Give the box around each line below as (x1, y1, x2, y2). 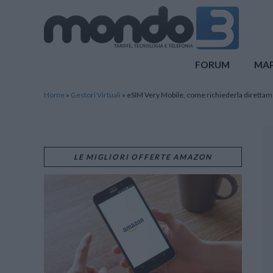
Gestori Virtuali (71, 90, 121, 99)
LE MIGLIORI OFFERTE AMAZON (73, 152, 213, 161)
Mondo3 (43, 2, 75, 12)
